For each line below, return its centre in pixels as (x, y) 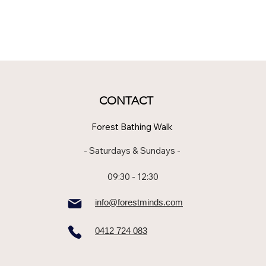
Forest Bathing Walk (133, 127)
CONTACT (126, 101)
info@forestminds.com (139, 202)
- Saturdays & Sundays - (133, 151)
